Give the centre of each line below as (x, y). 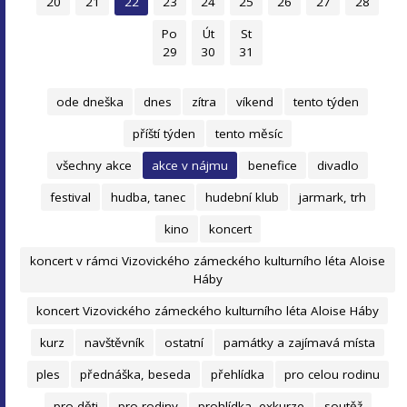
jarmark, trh (332, 197)
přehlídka (237, 374)
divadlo (338, 165)
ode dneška (90, 102)
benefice (273, 165)
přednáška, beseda (135, 374)
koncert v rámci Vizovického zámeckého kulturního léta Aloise (208, 261)
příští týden (164, 134)
